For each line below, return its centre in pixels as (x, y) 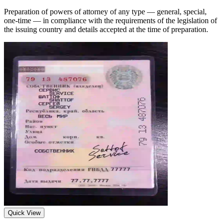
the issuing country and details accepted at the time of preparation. (106, 30)
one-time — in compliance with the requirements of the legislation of (110, 21)
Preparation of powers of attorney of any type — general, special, (105, 12)
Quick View (24, 213)
